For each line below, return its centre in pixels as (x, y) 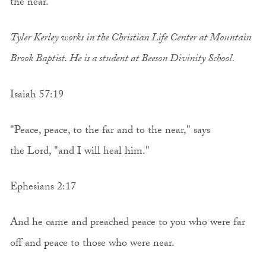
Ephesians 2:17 (43, 188)
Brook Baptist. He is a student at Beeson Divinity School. (123, 60)
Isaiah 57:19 (38, 96)
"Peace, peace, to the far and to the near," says (110, 131)
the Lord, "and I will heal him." (80, 152)
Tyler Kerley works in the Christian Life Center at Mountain (130, 39)
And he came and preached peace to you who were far (127, 224)
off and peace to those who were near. (92, 245)
